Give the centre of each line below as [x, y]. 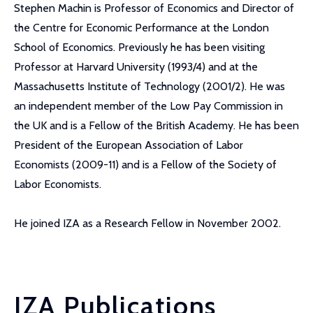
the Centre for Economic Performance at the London [141, 28]
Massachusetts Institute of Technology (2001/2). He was [150, 86]
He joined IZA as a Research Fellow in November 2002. [147, 223]
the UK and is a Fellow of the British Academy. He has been [156, 125]
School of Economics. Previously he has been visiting [139, 47]
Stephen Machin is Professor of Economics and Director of [154, 8]
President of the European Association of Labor [129, 145]
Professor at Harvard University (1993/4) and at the [136, 67]
